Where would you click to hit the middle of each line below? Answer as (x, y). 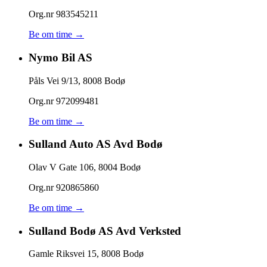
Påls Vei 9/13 (53, 80)
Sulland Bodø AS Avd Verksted (105, 231)
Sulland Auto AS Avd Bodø (96, 144)
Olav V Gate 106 (61, 167)
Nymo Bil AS (60, 57)
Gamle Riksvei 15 (63, 254)
